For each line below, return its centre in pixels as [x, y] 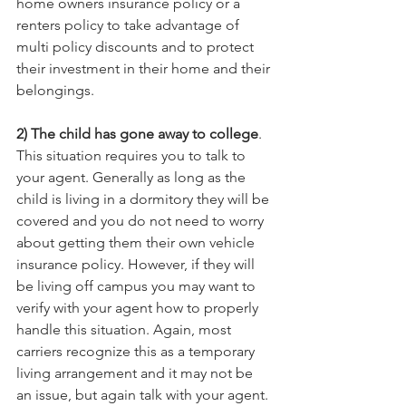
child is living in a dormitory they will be [145, 198]
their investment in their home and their [145, 68]
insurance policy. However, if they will [137, 264]
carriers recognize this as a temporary [137, 351]
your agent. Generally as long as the [133, 177]
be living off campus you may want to [138, 285]
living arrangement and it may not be [136, 372]
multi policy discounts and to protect [137, 46]
